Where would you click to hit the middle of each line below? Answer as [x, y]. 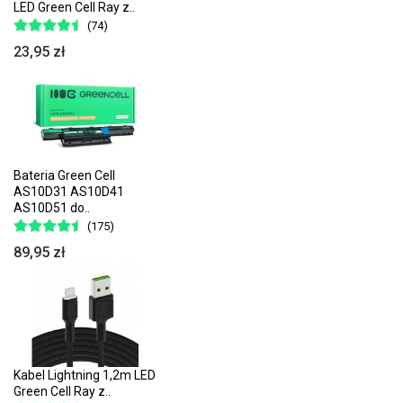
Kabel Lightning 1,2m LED [85, 375]
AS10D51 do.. [52, 207]
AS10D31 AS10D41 [69, 191]
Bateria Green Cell [64, 175]
